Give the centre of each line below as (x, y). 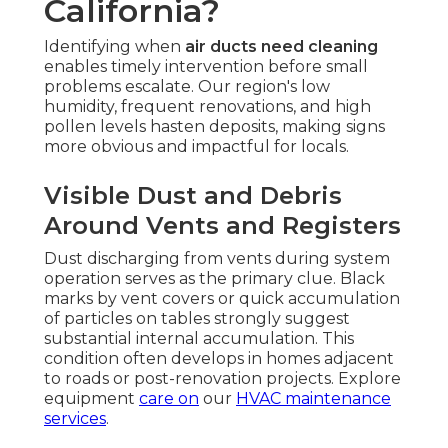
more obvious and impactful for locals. (196, 147)
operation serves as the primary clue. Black (214, 279)
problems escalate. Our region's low (187, 87)
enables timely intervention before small (206, 67)
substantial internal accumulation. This (199, 339)
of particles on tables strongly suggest (197, 319)
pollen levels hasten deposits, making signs (214, 127)
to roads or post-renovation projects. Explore (222, 379)
